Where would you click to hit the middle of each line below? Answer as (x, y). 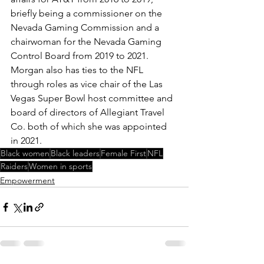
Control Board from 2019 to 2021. (81, 56)
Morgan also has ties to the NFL (78, 70)
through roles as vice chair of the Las (88, 84)
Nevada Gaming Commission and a (86, 28)
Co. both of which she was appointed (90, 127)
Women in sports (60, 166)
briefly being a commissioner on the (88, 14)
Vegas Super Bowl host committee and (93, 98)
